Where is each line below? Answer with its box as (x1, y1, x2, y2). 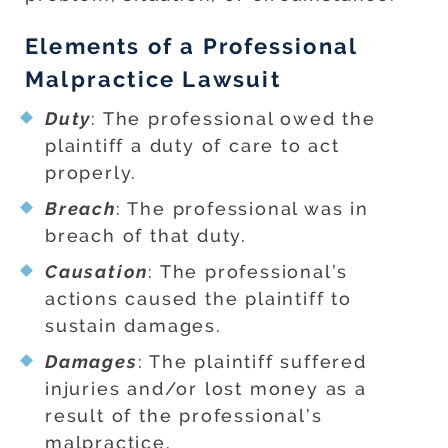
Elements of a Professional (25, 33, 358, 60)
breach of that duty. (45, 225, 248, 247)
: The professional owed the (91, 108, 376, 130)
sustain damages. (45, 315, 222, 337)
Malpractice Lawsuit (25, 66, 281, 93)
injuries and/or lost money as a (45, 378, 367, 400)
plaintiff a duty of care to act (45, 135, 340, 157)
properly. (45, 162, 138, 184)
